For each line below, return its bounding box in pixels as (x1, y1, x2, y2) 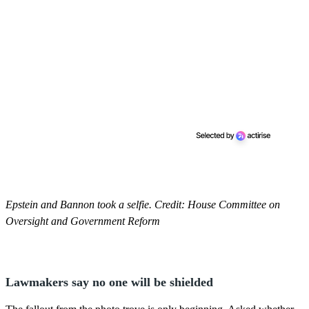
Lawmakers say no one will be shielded (6, 275, 213, 289)
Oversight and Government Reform (6, 215, 160, 227)
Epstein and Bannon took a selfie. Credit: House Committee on (6, 198, 280, 210)
